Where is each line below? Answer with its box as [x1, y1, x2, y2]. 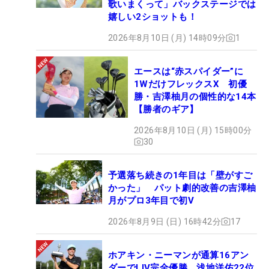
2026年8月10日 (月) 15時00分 [134, 125, 252, 135]
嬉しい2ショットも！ [108, 11, 197, 22]
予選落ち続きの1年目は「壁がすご [108, 169, 253, 181]
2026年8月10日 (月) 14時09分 [108, 32, 226, 43]
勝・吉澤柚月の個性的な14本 [134, 91, 256, 102]
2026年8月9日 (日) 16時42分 [108, 216, 221, 226]
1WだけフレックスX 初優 [134, 78, 247, 89]
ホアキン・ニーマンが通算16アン [108, 249, 249, 261]
